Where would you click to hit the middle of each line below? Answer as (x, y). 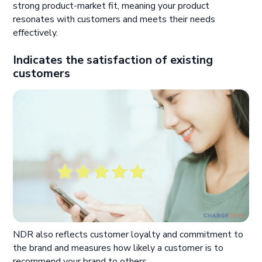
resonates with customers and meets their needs (114, 19)
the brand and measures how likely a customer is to (118, 248)
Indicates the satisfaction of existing (113, 60)
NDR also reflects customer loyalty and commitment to (128, 235)
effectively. (36, 32)
